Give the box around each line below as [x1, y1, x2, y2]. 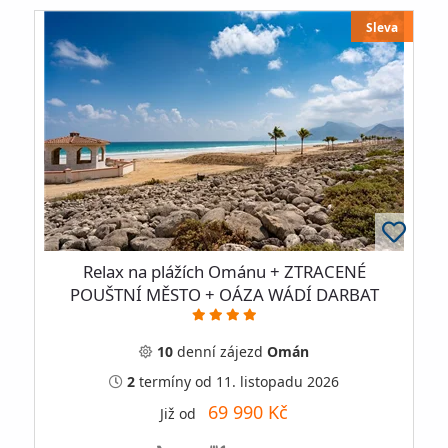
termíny [135, 371, 191, 391]
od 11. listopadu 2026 [195, 371, 339, 391]
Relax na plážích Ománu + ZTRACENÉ [82, 259, 366, 283]
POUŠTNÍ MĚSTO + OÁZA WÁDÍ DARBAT [69, 282, 379, 306]
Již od [160, 403, 208, 423]
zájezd [216, 341, 267, 361]
